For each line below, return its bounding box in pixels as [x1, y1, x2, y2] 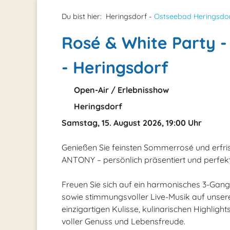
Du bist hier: [62, 12, 102, 21]
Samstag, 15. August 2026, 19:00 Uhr [62, 118, 202, 128]
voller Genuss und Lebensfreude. [62, 216, 185, 226]
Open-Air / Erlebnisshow [72, 85, 169, 95]
